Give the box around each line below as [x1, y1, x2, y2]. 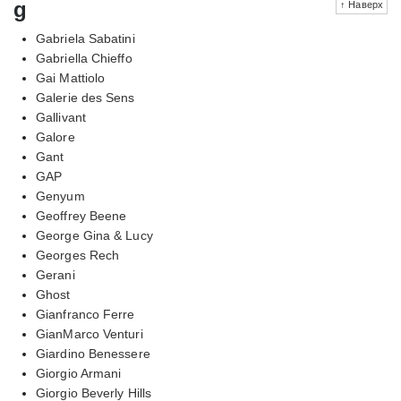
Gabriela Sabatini [36, 30, 135, 46]
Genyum [36, 188, 85, 203]
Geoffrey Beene [36, 208, 127, 223]
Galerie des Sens [36, 90, 135, 105]
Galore [36, 129, 75, 144]
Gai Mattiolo [36, 70, 106, 85]
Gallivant [36, 109, 86, 124]
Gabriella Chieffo [36, 50, 132, 65]
